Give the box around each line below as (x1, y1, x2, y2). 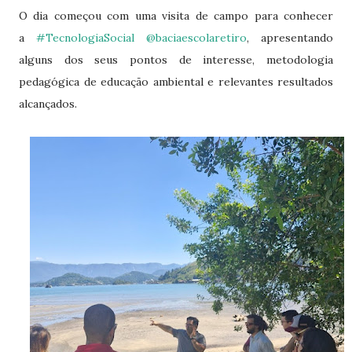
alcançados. (19, 97, 77, 111)
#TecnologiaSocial (36, 31, 134, 45)
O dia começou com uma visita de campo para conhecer (19, 9, 333, 23)
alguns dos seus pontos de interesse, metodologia (19, 53, 333, 67)
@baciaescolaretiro (146, 31, 247, 45)
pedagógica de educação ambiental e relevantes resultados (19, 75, 333, 89)
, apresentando (247, 31, 333, 45)
